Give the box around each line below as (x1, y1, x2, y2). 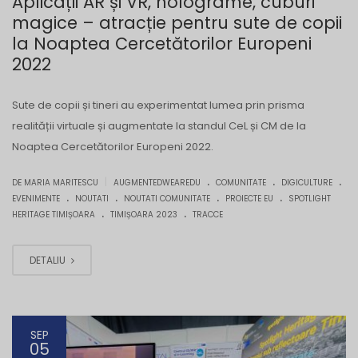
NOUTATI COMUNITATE (124, 193, 210, 205)
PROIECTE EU (225, 193, 273, 205)
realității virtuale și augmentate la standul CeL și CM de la (12, 118, 306, 134)
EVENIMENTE (12, 193, 60, 205)
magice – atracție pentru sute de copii (12, 11, 342, 35)
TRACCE (193, 209, 223, 221)
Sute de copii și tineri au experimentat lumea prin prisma (12, 97, 304, 113)
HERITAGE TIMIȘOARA (12, 209, 95, 221)
